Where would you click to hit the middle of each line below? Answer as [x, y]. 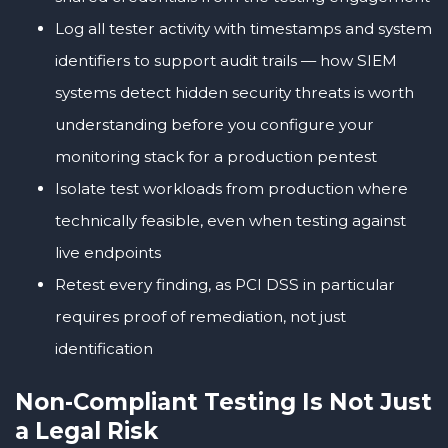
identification [104, 349]
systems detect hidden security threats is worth [234, 93]
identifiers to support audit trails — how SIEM [226, 61]
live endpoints [108, 253]
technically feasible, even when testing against [230, 221]
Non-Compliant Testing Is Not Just [223, 402]
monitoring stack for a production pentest [216, 157]
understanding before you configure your [214, 125]
